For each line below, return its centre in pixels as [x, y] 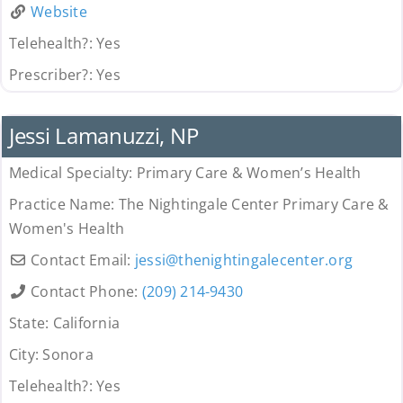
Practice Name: [63, 205]
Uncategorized [57, 99]
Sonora [68, 355]
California [86, 323]
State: [31, 323]
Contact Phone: [86, 292]
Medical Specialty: [72, 173]
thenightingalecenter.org [266, 260]
